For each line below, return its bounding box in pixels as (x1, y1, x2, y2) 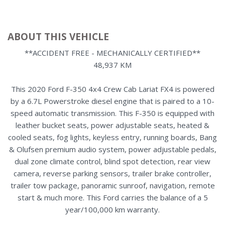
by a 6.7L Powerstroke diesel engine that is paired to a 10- (11, 95, 214, 106)
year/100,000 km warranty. (65, 204, 160, 214)
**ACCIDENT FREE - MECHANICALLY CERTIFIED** (25, 47, 200, 58)
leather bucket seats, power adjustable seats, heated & (16, 120, 209, 130)
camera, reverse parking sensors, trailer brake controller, (14, 168, 211, 178)
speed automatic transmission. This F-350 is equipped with (11, 107, 214, 118)
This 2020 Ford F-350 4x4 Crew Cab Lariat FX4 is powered (11, 83, 214, 94)
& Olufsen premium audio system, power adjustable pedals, (9, 144, 216, 154)
